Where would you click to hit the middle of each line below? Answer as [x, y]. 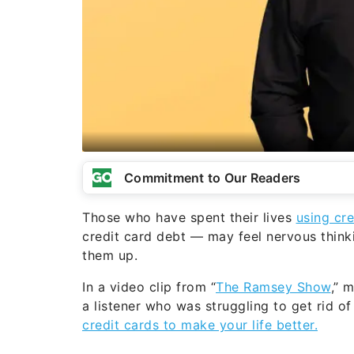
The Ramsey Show [273, 286]
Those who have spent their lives [189, 217]
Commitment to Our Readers [213, 177]
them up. [110, 255]
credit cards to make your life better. [200, 324]
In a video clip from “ [149, 286]
